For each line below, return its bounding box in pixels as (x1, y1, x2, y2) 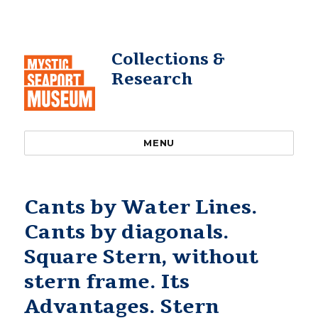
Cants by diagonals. (24, 219, 230, 246)
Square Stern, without (24, 243, 259, 270)
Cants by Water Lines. (24, 194, 258, 221)
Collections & (111, 48, 225, 70)
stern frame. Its (24, 268, 190, 295)
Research (111, 68, 192, 90)
